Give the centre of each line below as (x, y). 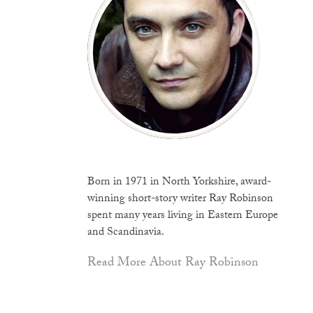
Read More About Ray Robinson (173, 264)
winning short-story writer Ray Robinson (180, 199)
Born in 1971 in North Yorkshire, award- (179, 183)
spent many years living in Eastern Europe (183, 216)
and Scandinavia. (126, 233)
